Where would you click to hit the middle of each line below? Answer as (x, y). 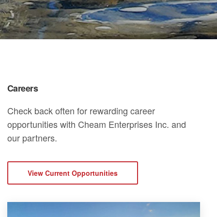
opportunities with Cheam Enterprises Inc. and (97, 124)
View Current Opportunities (73, 173)
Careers (23, 88)
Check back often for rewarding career (81, 111)
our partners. (32, 138)
